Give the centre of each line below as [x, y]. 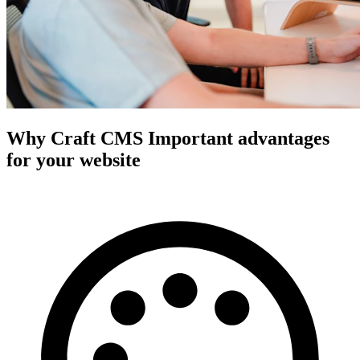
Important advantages [239, 138]
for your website [74, 160]
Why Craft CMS [75, 138]
